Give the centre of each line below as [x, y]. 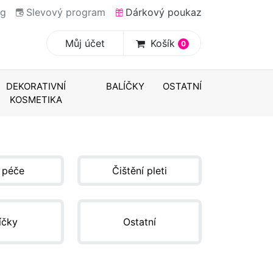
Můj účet [85, 43]
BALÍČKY [125, 86]
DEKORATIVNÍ [36, 86]
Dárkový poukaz [163, 12]
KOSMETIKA [36, 99]
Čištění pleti [139, 170]
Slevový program [66, 12]
